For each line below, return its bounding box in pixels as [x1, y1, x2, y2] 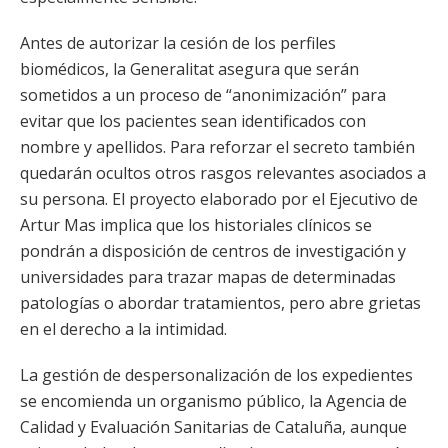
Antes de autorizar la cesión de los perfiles [20, 32, 336, 54]
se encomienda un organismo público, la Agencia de [20, 390, 407, 412]
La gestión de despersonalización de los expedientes [20, 364, 413, 386]
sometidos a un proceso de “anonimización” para [20, 84, 386, 106]
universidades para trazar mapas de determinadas [20, 266, 396, 288]
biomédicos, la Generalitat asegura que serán [20, 58, 359, 80]
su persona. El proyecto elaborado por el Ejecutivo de [20, 188, 418, 210]
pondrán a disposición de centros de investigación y [20, 240, 406, 262]
